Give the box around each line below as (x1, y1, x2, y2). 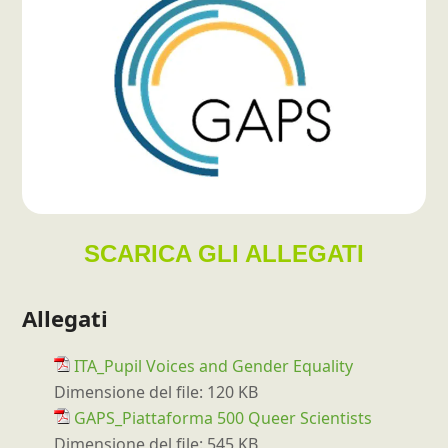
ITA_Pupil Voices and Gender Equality (74, 355, 354, 378)
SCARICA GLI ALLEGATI (84, 240, 364, 268)
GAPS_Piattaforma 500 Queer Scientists (74, 407, 373, 430)
